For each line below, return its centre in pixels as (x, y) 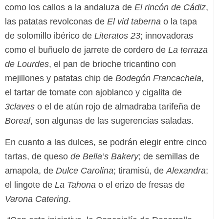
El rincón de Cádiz (170, 8)
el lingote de (30, 185)
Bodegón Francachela (158, 78)
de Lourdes (27, 64)
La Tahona (75, 185)
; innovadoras (167, 36)
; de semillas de (169, 156)
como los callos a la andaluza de (70, 8)
